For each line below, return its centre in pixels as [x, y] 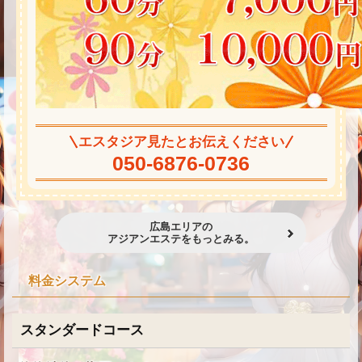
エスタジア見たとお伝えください [181, 141]
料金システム [67, 281]
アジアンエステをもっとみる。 [181, 239]
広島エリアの [181, 227]
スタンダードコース [82, 330]
